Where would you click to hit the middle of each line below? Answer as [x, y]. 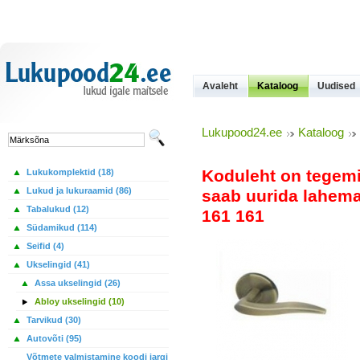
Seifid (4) [44, 246]
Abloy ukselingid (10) [78, 301]
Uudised [336, 86]
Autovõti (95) [53, 338]
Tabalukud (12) [57, 209]
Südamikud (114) [61, 227]
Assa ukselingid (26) [76, 283]
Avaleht [220, 86]
